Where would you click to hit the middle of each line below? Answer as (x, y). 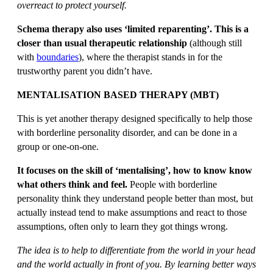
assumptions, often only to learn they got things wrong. (122, 226)
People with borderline (172, 184)
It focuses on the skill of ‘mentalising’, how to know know (135, 170)
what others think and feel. (72, 184)
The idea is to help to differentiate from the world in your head (136, 250)
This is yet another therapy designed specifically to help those (135, 119)
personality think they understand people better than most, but (135, 198)
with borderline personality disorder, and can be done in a (127, 133)
